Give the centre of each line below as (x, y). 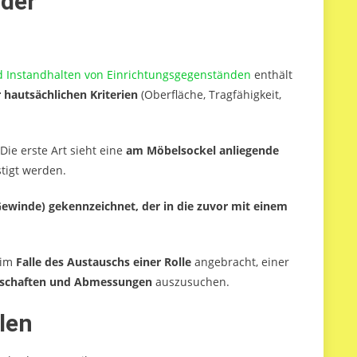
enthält (272, 75)
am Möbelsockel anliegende (202, 151)
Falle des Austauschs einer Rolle (105, 262)
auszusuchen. (191, 282)
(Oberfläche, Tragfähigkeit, (210, 95)
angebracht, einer (242, 262)
